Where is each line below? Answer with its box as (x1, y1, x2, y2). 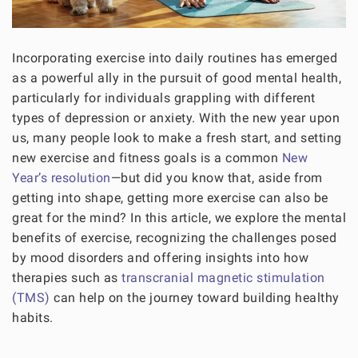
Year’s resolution (12, 170, 111, 186)
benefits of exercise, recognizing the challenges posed (12, 230, 336, 246)
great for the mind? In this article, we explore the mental (12, 210, 346, 226)
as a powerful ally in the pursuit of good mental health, (12, 70, 341, 86)
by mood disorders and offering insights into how (12, 250, 308, 266)
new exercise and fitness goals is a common (12, 150, 282, 166)
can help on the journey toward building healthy (50, 290, 340, 306)
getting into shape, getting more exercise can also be (12, 190, 328, 206)
